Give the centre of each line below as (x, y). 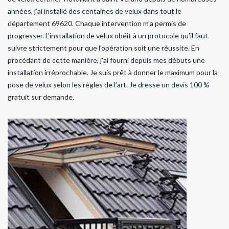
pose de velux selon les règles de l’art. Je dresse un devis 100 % (109, 84)
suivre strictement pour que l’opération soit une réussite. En (104, 48)
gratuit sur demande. (41, 97)
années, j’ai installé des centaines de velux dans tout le (95, 11)
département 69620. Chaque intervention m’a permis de (97, 23)
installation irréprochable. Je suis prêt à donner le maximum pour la (113, 72)
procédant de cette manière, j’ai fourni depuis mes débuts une (106, 60)
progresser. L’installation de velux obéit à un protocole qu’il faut (108, 35)
